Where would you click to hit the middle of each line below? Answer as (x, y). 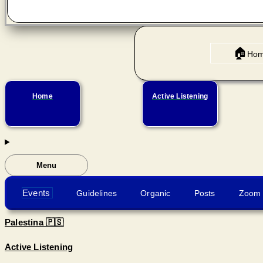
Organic (156, 193)
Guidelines (97, 193)
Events (36, 193)
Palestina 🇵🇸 (34, 222)
